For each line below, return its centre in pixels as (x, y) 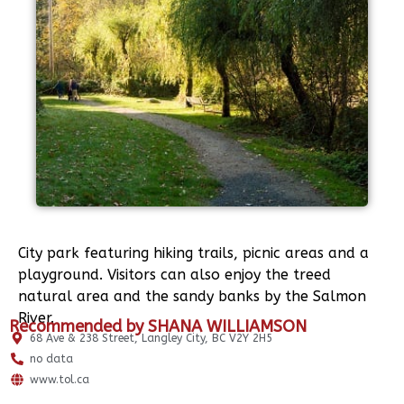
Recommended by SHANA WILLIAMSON (158, 326)
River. (36, 317)
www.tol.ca (59, 379)
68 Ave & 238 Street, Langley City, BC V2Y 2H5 (151, 338)
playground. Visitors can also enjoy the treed (174, 274)
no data (51, 358)
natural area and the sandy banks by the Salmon (192, 296)
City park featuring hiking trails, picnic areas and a (193, 252)
